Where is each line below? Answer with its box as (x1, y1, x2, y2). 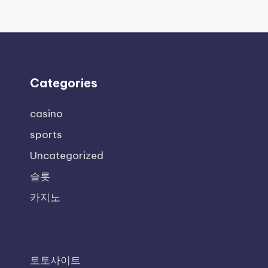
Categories (30, 75, 98, 90)
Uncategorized (30, 149, 103, 162)
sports (30, 128, 62, 141)
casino (30, 107, 63, 120)
